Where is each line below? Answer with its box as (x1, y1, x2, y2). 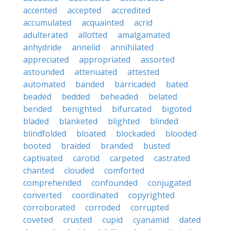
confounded (91, 177, 138, 188)
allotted (78, 29, 107, 41)
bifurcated (112, 103, 151, 114)
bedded (62, 91, 90, 102)
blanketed (59, 116, 98, 127)
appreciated (23, 54, 69, 65)
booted (23, 140, 51, 151)
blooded (165, 128, 197, 139)
